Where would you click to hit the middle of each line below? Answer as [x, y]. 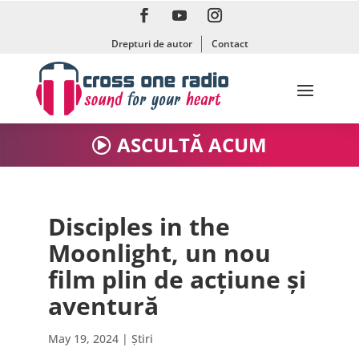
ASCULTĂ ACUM [192, 145]
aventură [103, 306]
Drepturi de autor [151, 44]
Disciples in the [139, 227]
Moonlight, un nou [159, 253]
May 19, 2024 [83, 339]
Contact [230, 44]
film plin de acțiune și [177, 280]
